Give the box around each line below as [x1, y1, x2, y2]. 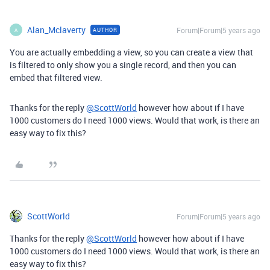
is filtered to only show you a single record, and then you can [10, 59, 236, 71]
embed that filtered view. [10, 72, 102, 83]
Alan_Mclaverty [27, 24, 86, 36]
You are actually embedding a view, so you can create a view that [10, 46, 253, 58]
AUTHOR [93, 26, 118, 34]
